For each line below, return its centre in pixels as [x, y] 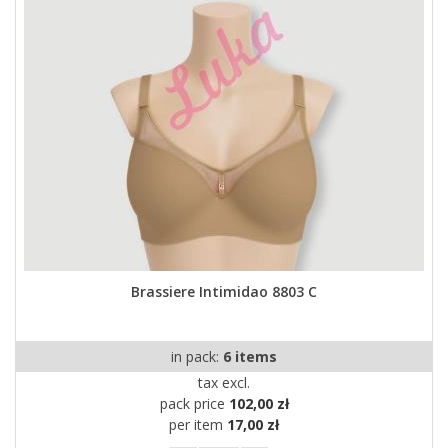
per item [198, 424]
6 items [250, 356]
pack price [194, 403]
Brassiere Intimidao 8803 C [224, 291]
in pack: [197, 356]
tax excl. [224, 382]
